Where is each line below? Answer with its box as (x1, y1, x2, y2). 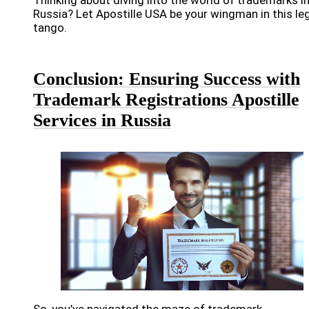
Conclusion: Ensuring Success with (33, 68, 300, 89)
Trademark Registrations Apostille (33, 89, 299, 110)
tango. (33, 20, 67, 34)
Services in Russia (33, 110, 171, 130)
